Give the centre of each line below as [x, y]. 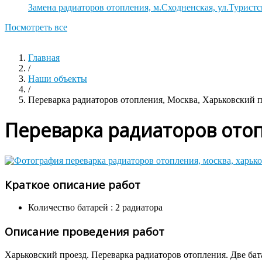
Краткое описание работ [73, 184]
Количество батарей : [72, 208]
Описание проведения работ [85, 232]
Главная [44, 58]
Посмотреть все [36, 27]
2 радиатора [139, 208]
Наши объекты [58, 79]
